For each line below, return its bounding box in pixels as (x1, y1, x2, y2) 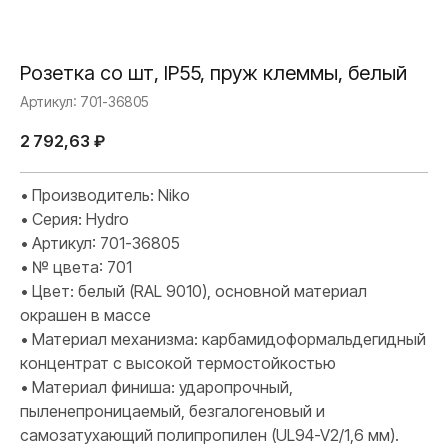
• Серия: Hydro (20, 209, 129, 230)
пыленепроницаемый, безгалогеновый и (20, 401, 325, 422)
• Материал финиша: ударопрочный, (20, 377, 293, 398)
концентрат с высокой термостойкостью (20, 353, 336, 374)
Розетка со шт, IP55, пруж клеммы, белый (20, 61, 407, 85)
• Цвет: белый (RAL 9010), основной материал (20, 281, 367, 302)
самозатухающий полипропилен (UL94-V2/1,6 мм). (20, 425, 399, 446)
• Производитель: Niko (20, 185, 190, 206)
